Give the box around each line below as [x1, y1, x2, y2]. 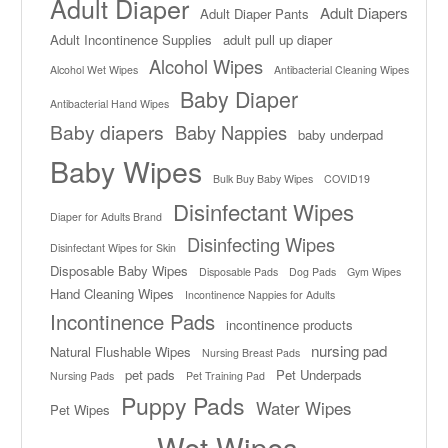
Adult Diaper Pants [200, 3, 309, 23]
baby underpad [298, 124, 383, 144]
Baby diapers [50, 117, 164, 146]
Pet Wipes [50, 399, 110, 419]
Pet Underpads [276, 364, 362, 384]
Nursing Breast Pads [202, 344, 300, 360]
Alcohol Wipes [149, 52, 263, 79]
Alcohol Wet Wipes [50, 61, 138, 77]
